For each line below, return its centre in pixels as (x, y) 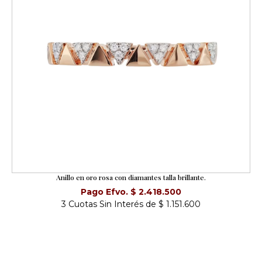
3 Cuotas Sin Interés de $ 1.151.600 (131, 204)
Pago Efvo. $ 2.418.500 (131, 192)
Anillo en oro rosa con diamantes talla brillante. (131, 177)
